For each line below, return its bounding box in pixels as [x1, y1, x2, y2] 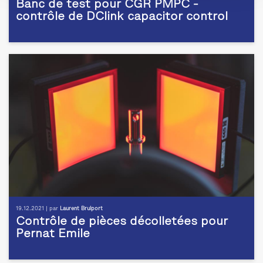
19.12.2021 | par [16, 206, 60, 212]
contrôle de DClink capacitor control [16, 12, 228, 23]
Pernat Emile [16, 229, 90, 240]
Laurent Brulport [60, 206, 103, 212]
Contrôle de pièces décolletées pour [16, 217, 228, 228]
